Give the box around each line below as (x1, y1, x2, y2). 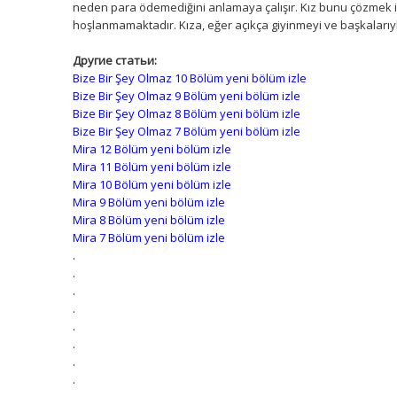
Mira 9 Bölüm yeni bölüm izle (73, 194, 225, 210)
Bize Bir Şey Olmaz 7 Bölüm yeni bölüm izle (73, 123, 300, 139)
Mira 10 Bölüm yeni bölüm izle (73, 176, 231, 192)
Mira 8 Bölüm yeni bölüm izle (73, 212, 225, 228)
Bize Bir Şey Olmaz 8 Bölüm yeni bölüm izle (73, 105, 300, 121)
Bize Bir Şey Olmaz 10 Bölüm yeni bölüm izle (73, 70, 307, 86)
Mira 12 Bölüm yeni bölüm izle (73, 141, 231, 157)
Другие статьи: (73, 52, 157, 68)
